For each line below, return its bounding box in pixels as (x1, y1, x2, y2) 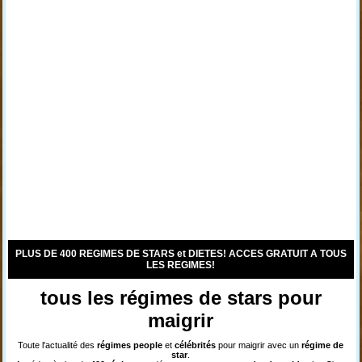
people (133, 340, 166, 350)
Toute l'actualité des (18, 340, 98, 350)
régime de (301, 340, 344, 350)
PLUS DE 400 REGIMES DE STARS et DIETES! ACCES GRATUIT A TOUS (15, 248, 347, 259)
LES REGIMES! (146, 259, 216, 271)
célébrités (175, 340, 217, 350)
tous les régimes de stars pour (40, 287, 322, 309)
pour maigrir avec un (216, 340, 302, 350)
